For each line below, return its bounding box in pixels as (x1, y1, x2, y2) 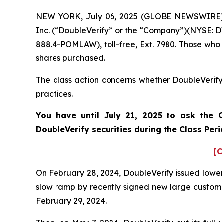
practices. (36, 89, 73, 99)
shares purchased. (36, 53, 105, 63)
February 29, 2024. (36, 196, 109, 206)
